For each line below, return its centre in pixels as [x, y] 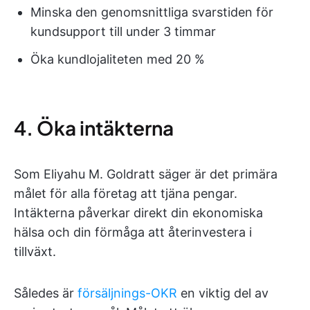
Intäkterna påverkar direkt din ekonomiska [138, 213]
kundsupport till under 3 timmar [123, 31]
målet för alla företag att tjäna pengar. [126, 193]
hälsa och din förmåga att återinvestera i [133, 232]
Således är [46, 293]
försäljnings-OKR [127, 293]
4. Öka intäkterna [94, 128]
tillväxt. [35, 252]
